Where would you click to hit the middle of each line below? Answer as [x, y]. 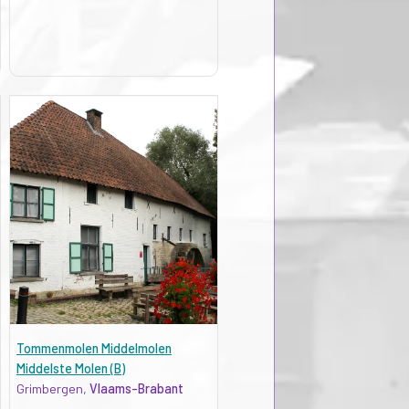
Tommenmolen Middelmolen [94, 348]
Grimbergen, [52, 388]
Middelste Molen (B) [70, 368]
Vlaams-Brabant [136, 388]
